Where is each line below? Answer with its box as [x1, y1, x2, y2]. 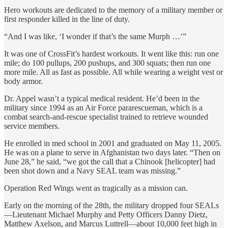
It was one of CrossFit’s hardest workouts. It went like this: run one [4, 49, 219, 58]
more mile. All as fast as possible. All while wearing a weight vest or [4, 67, 223, 76]
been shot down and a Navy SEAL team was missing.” [4, 166, 181, 175]
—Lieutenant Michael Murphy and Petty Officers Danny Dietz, [4, 210, 208, 219]
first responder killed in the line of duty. [4, 14, 130, 23]
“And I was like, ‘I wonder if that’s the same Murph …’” [4, 32, 186, 41]
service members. [4, 121, 60, 130]
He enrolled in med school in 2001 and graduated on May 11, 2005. [4, 138, 221, 148]
